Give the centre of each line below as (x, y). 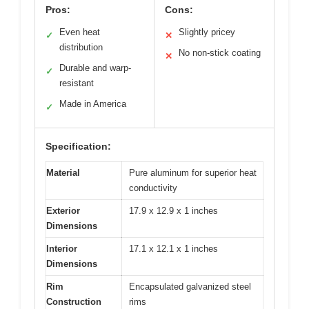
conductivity (153, 188)
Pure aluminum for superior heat (193, 172)
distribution (81, 47)
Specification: (78, 146)
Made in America (93, 103)
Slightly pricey (207, 32)
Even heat (80, 32)
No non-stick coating (220, 52)
